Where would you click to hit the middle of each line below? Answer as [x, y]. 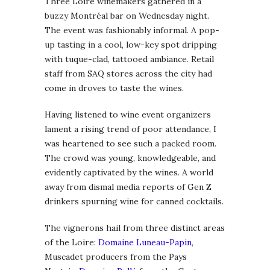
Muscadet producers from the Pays [116, 256]
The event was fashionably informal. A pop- [132, 30]
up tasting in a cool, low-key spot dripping [131, 44]
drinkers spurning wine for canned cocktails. [134, 201]
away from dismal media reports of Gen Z [128, 187]
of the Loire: [71, 242]
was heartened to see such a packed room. [130, 143]
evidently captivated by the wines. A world [129, 172]
